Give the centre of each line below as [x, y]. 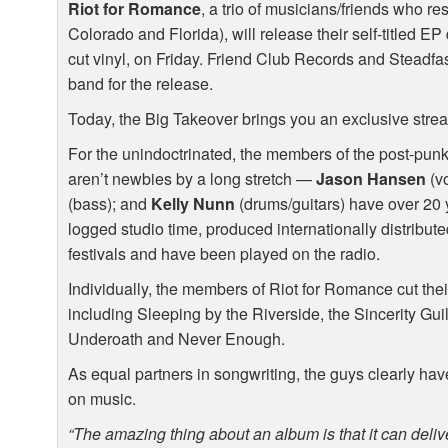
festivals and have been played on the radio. [224, 254]
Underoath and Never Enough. [182, 339]
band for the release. [146, 84]
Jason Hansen [371, 179]
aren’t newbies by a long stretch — [192, 179]
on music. [107, 399]
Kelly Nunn [193, 204]
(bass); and [110, 204]
